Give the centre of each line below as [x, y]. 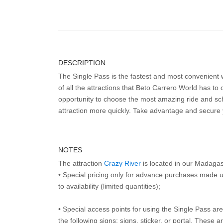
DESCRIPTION [82, 63]
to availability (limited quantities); [109, 186]
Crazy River [122, 163]
